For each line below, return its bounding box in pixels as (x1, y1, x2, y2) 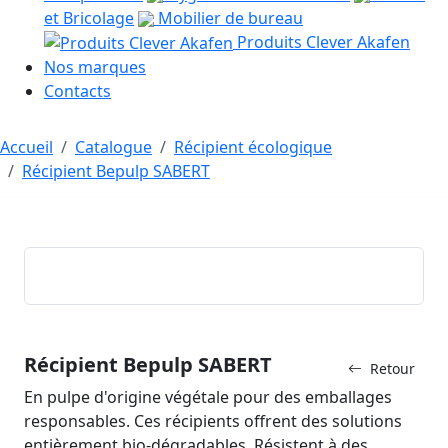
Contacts (44, 80, 111, 103)
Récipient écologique (174, 136, 332, 159)
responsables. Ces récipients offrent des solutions (24, 410, 402, 433)
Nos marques (44, 56, 146, 79)
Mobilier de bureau (154, 6, 303, 29)
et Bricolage (44, 6, 134, 29)
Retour (370, 359, 415, 379)
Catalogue (75, 136, 152, 159)
